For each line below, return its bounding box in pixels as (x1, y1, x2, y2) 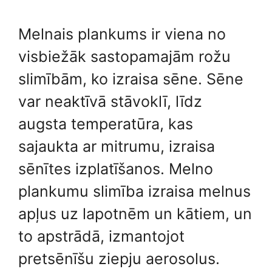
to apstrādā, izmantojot (18, 227, 185, 245)
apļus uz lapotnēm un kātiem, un (18, 205, 252, 223)
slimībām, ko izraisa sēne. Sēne (18, 70, 243, 88)
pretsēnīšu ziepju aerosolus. (18, 250, 220, 268)
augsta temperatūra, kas (18, 115, 193, 133)
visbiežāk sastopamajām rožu (18, 47, 231, 66)
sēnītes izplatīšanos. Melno (18, 160, 213, 178)
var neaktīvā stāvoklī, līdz (18, 92, 202, 110)
